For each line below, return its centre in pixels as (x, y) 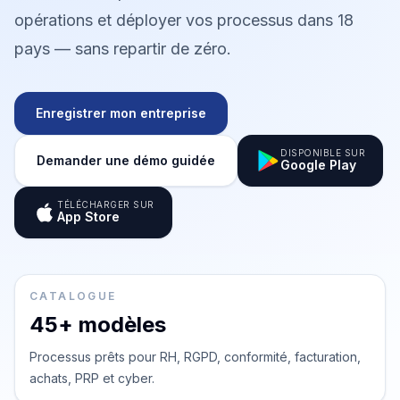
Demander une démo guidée (126, 160)
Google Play (318, 165)
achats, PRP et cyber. (92, 378)
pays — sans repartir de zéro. (123, 49)
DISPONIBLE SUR (323, 153)
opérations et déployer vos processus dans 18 (184, 20)
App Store (88, 217)
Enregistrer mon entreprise (121, 113)
